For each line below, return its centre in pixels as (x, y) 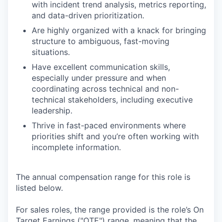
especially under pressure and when (99, 78)
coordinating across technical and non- (105, 89)
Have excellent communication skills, (101, 67)
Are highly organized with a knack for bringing (119, 30)
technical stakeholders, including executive (112, 100)
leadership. (52, 111)
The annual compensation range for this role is (103, 177)
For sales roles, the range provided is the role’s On (110, 210)
